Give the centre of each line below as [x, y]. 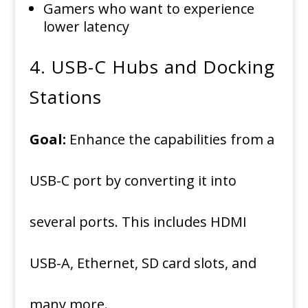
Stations [65, 97]
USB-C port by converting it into [133, 180]
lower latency [86, 26]
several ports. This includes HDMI [138, 222]
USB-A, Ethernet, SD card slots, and [143, 263]
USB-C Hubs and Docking [163, 67]
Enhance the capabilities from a [172, 139]
